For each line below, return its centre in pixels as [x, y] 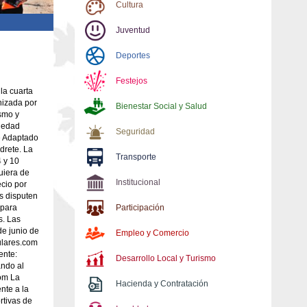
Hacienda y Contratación [162, 284]
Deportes [133, 56]
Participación [140, 208]
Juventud [133, 30]
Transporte [136, 157]
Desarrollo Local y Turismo [165, 258]
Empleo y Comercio [152, 233]
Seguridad [135, 132]
